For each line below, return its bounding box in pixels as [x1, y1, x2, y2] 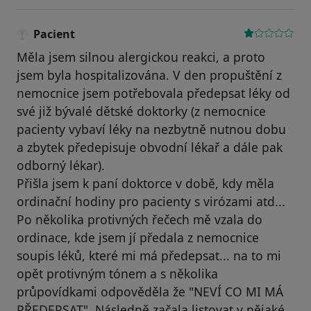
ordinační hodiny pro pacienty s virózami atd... [17, 193, 285, 210]
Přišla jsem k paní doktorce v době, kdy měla [17, 175, 274, 192]
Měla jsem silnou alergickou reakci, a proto [17, 49, 265, 66]
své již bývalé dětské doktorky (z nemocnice [17, 103, 266, 120]
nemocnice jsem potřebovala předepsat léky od [17, 85, 290, 102]
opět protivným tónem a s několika [17, 265, 218, 283]
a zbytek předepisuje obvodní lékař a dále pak [17, 139, 283, 156]
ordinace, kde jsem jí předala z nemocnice [17, 229, 259, 246]
